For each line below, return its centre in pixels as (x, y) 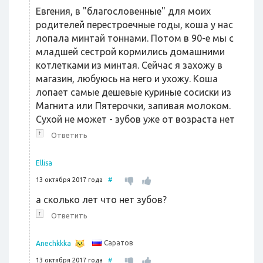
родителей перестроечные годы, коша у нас (134, 25)
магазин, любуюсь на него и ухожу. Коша (127, 79)
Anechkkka (53, 243)
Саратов (118, 243)
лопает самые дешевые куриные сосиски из (134, 92)
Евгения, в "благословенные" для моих (123, 11)
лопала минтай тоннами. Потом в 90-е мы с (135, 38)
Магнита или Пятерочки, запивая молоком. (133, 106)
